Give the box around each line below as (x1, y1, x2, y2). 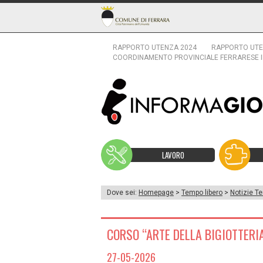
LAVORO (162, 149, 184, 161)
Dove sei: (107, 188, 139, 197)
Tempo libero (181, 188, 222, 197)
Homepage (139, 188, 174, 197)
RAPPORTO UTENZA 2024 (113, 43, 197, 52)
